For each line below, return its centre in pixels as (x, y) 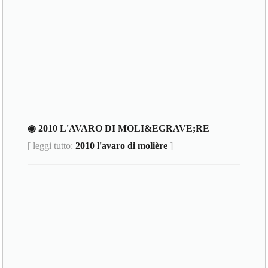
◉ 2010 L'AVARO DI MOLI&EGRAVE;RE (119, 129)
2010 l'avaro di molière (122, 146)
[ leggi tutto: (52, 146)
